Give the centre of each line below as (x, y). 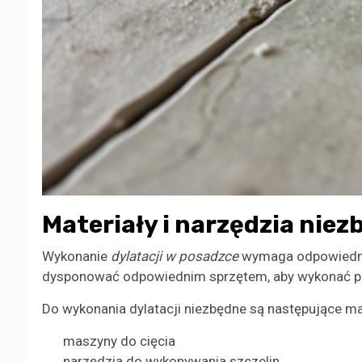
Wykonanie (76, 257)
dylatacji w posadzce (175, 257)
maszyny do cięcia (119, 341)
